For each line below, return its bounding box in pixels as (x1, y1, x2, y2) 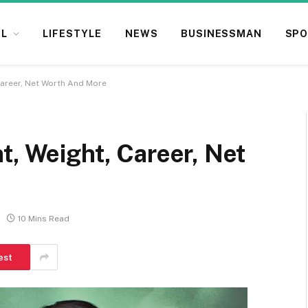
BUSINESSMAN (181, 28, 262, 39)
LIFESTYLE (43, 28, 102, 39)
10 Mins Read (18, 214, 69, 224)
